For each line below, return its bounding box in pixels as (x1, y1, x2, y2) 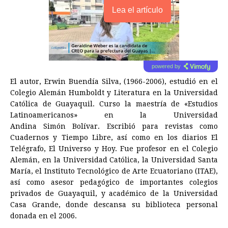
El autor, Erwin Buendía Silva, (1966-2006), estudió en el (10, 77, 218, 86)
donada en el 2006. (10, 212, 77, 220)
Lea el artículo (112, 6, 163, 15)
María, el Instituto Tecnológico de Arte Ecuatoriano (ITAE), (10, 167, 218, 176)
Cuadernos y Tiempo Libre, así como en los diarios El (10, 133, 218, 142)
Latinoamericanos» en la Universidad (10, 111, 218, 120)
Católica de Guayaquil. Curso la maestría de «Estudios (10, 100, 218, 108)
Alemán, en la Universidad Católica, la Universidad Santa (10, 156, 218, 164)
